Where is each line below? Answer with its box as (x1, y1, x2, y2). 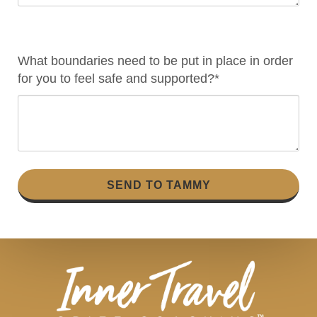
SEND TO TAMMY (106, 179, 211, 191)
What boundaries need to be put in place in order (18, 54, 293, 68)
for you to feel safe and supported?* (18, 71, 219, 86)
